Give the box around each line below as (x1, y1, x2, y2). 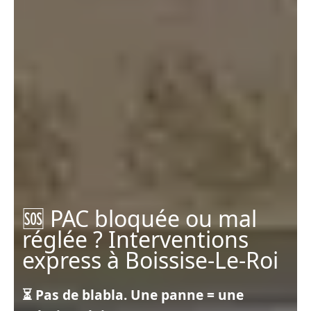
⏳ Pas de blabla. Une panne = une (22, 285, 244, 304)
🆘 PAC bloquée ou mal (22, 203, 257, 233)
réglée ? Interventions (22, 224, 249, 254)
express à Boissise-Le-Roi (22, 244, 278, 275)
